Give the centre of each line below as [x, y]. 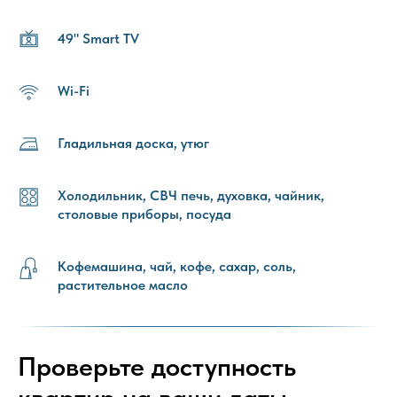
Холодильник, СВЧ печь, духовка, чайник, [191, 195]
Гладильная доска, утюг [133, 143]
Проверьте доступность [157, 366]
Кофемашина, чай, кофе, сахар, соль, [177, 266]
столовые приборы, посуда [144, 214]
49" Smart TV [98, 38]
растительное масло [123, 284]
